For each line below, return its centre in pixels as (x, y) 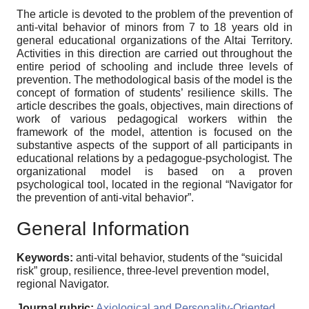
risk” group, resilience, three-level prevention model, (143, 271)
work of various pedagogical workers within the (154, 119)
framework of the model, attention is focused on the (154, 132)
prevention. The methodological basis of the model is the (154, 80)
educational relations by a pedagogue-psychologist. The (154, 159)
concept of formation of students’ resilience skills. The (154, 93)
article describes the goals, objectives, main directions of (154, 106)
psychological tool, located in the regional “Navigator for (154, 185)
